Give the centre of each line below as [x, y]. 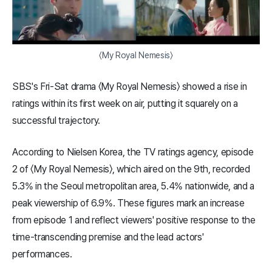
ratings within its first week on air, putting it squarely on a [125, 104]
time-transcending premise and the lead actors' [108, 237]
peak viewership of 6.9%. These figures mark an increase [128, 203]
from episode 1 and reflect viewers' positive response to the [134, 220]
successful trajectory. [56, 121]
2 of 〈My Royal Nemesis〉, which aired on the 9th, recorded [131, 169]
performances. [42, 254]
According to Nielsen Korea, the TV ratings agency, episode [133, 152]
